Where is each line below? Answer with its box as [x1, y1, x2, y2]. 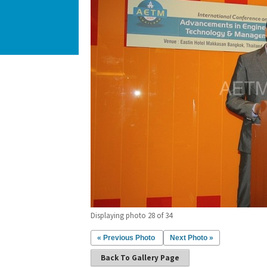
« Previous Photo [97, 234, 155, 242]
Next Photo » [170, 234, 213, 242]
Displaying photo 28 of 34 [91, 210, 172, 221]
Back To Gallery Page [101, 253, 179, 263]
